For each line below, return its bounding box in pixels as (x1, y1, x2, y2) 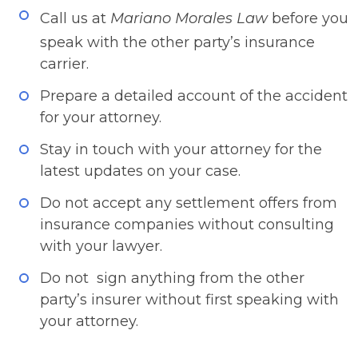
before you (268, 10, 348, 27)
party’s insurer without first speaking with (40, 291, 339, 308)
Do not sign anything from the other (40, 269, 304, 287)
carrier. (40, 55, 89, 73)
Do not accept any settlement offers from (40, 194, 337, 212)
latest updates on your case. (40, 162, 241, 180)
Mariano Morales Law (110, 10, 268, 27)
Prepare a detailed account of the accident (40, 87, 348, 105)
